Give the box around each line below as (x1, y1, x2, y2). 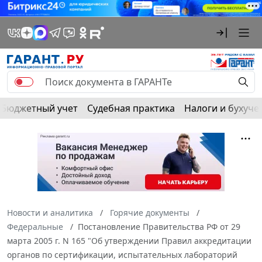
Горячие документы (110, 206, 189, 218)
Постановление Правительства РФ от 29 (78, 220, 240, 232)
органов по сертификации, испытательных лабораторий (7, 249, 237, 260)
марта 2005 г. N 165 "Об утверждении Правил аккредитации (7, 235, 251, 246)
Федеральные (7, 220, 63, 232)
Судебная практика (87, 101, 175, 115)
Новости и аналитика (7, 206, 93, 218)
